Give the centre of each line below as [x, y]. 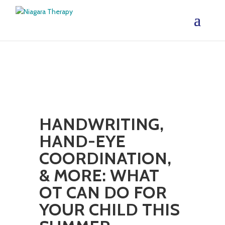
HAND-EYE [83, 141]
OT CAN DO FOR [103, 192]
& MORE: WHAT [99, 175]
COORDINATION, [105, 158]
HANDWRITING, [102, 124]
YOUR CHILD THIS [110, 209]
